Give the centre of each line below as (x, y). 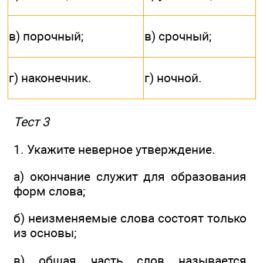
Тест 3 (31, 122)
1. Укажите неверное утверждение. (114, 149)
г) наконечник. (50, 78)
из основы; (45, 233)
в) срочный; (178, 36)
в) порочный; (46, 36)
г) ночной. (173, 78)
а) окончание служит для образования (130, 177)
